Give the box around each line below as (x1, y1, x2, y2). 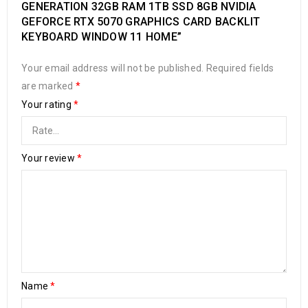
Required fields (206, 63, 274, 74)
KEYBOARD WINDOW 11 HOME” (21, 30, 181, 43)
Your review (21, 153, 77, 164)
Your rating (21, 99, 74, 110)
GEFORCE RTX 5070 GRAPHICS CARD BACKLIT (21, 15, 261, 28)
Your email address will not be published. (21, 63, 204, 74)
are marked (21, 80, 76, 91)
